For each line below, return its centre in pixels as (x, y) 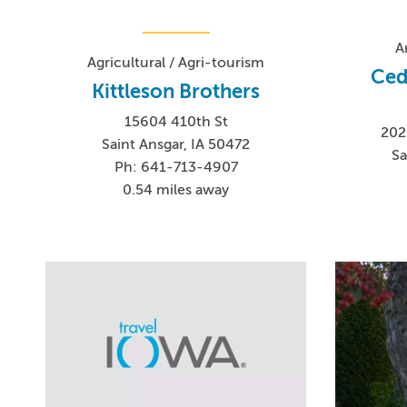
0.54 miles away (176, 189)
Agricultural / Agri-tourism (176, 62)
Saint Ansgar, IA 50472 (176, 144)
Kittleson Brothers (176, 91)
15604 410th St (176, 121)
